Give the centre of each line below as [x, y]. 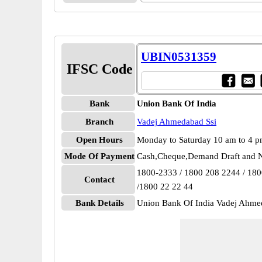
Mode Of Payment [99, 156]
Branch [99, 122]
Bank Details [99, 203]
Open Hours [99, 140]
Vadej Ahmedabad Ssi [177, 122]
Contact [99, 180]
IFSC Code [99, 69]
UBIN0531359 [179, 57]
